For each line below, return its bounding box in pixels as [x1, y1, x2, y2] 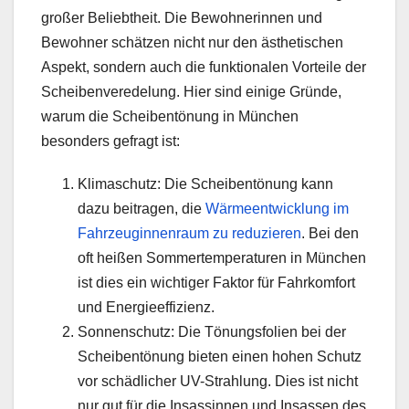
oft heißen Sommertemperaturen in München [78, 249, 366, 266]
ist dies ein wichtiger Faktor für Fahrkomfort [78, 274, 355, 290]
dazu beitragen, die [78, 200, 205, 216]
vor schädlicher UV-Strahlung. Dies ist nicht [78, 372, 358, 389]
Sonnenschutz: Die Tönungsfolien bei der [78, 323, 346, 340]
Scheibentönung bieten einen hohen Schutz [78, 348, 362, 364]
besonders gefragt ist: [41, 132, 180, 149]
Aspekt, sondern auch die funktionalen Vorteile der [41, 58, 366, 75]
